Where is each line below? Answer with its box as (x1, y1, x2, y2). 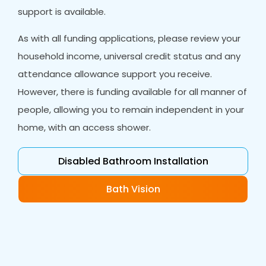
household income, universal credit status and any (18, 49, 241, 62)
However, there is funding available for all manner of (18, 85, 248, 98)
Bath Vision (106, 182, 160, 196)
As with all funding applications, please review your (18, 31, 241, 45)
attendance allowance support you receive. (18, 67, 213, 80)
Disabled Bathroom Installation (58, 154, 208, 168)
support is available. (18, 5, 106, 18)
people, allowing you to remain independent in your (18, 103, 245, 116)
